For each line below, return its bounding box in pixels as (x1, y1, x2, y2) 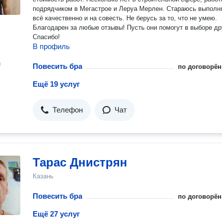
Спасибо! (33, 33, 60, 41)
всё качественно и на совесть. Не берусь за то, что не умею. (33, 14, 217, 22)
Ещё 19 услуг (33, 80, 80, 88)
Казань (33, 172, 54, 180)
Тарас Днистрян (33, 156, 127, 169)
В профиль (33, 42, 70, 51)
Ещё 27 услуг (33, 210, 80, 218)
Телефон (53, 106, 83, 114)
